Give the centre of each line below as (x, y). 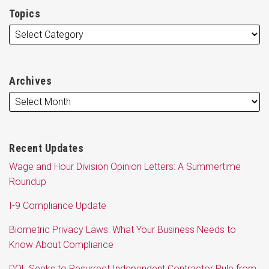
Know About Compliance (61, 245)
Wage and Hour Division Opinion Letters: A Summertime (125, 167)
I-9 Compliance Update (58, 206)
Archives (30, 81)
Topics (25, 14)
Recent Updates (46, 148)
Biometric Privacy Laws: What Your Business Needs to (122, 230)
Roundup (28, 182)
